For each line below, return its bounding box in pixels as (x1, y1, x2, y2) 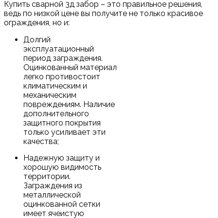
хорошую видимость (23, 162, 101, 172)
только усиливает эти (23, 127, 106, 137)
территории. (23, 171, 71, 181)
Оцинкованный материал (23, 62, 117, 72)
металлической (23, 190, 81, 200)
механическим (23, 90, 76, 100)
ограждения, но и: (4, 18, 70, 27)
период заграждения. (23, 53, 103, 63)
